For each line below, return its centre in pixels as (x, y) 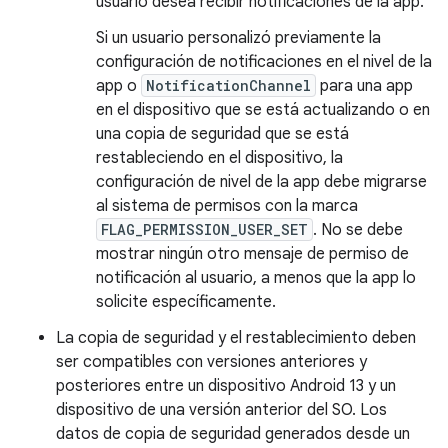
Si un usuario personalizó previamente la (238, 38)
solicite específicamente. (186, 302)
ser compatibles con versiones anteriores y (211, 362)
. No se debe (358, 230)
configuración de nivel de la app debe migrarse (261, 182)
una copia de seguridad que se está (222, 134)
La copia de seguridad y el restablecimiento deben (236, 338)
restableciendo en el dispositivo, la (219, 158)
